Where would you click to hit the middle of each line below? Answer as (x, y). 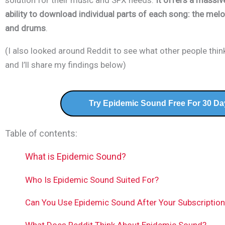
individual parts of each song (132, 14)
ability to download (41, 14)
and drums (25, 28)
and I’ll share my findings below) (66, 65)
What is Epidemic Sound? (76, 157)
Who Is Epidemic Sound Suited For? (92, 180)
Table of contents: (41, 134)
